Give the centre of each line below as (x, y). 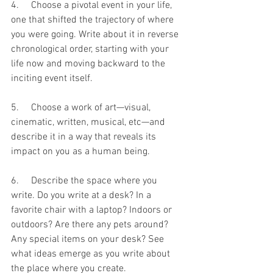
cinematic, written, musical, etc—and (89, 122)
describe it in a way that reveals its (85, 137)
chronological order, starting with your (91, 49)
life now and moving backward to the (89, 64)
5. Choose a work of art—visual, (82, 108)
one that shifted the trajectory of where (94, 20)
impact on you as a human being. (80, 151)
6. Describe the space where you (85, 181)
